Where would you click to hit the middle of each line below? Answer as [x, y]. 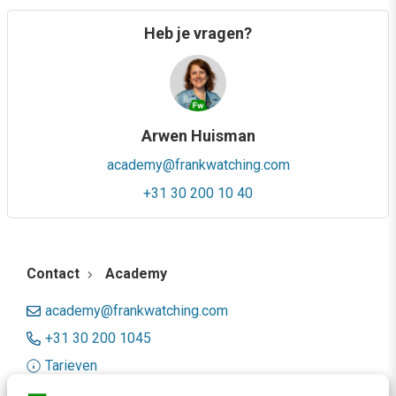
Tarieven [71, 365]
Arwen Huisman [198, 136]
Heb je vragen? [198, 33]
